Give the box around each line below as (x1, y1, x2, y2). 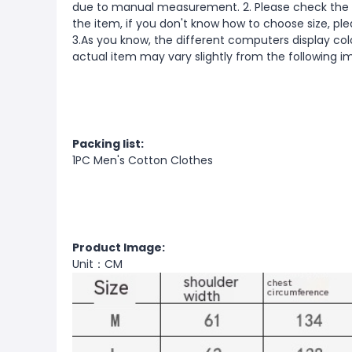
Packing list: (72, 136, 144, 152)
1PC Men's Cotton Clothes (72, 152, 216, 168)
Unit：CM (72, 256, 123, 272)
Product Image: (72, 240, 165, 255)
